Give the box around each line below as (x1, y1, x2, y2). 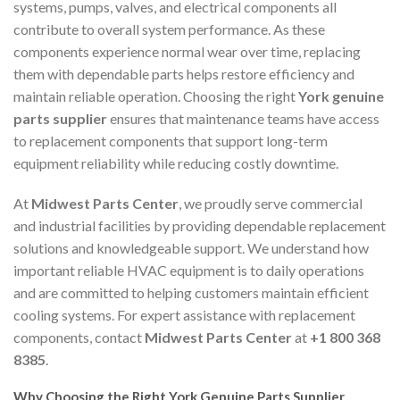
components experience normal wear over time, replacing (13, 42, 361, 60)
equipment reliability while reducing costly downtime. (13, 154, 338, 171)
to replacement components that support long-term (13, 131, 328, 149)
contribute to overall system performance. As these (13, 20, 325, 37)
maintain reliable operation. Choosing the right (13, 87, 298, 104)
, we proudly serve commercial (179, 194, 362, 212)
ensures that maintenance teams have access (107, 109, 379, 127)
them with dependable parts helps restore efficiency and (13, 64, 354, 82)
